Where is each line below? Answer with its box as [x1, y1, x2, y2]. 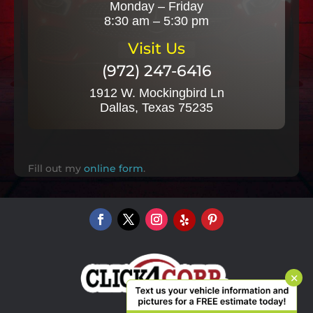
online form [84, 161, 143, 175]
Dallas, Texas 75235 [100, 100, 213, 115]
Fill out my [28, 161, 84, 175]
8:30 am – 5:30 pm [104, 13, 209, 28]
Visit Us [128, 38, 185, 58]
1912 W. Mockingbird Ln [89, 85, 224, 100]
